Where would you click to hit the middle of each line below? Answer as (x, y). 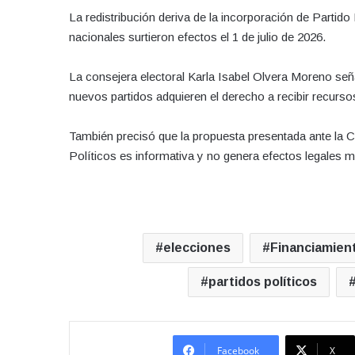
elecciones (197, 247)
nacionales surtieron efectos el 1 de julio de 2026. (197, 36)
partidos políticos (263, 281)
